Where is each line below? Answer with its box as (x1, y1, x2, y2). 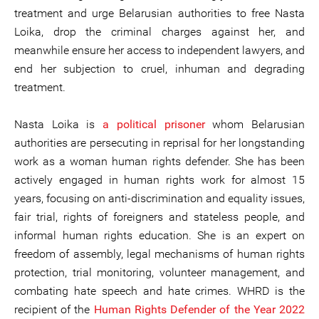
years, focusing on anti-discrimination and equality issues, (14, 192, 305, 205)
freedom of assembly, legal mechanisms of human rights (14, 247, 305, 261)
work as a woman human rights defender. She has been (14, 155, 305, 168)
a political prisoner (103, 117, 205, 131)
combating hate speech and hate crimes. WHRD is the (14, 284, 305, 298)
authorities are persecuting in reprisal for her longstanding (14, 136, 305, 150)
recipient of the (14, 303, 94, 316)
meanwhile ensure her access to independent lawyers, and (14, 43, 305, 57)
